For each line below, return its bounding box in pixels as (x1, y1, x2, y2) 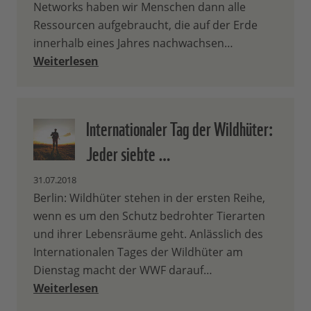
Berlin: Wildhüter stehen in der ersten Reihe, (33, 190, 265, 206)
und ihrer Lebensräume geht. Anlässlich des (33, 226, 263, 242)
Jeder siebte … (86, 137, 171, 167)
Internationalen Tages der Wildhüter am (33, 244, 243, 260)
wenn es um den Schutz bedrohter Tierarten (33, 208, 265, 224)
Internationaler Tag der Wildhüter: (86, 112, 274, 142)
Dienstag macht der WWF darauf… (33, 262, 212, 278)
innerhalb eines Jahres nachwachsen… (33, 35, 233, 51)
